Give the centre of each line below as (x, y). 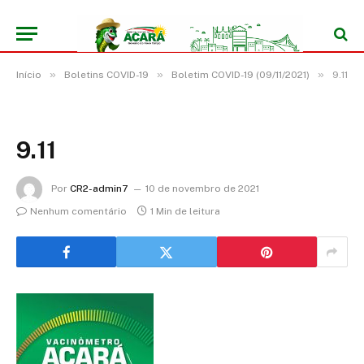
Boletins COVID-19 (106, 75)
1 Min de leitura (185, 211)
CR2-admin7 (99, 189)
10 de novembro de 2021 (202, 189)
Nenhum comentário (78, 211)
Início (29, 75)
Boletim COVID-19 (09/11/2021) (240, 75)
